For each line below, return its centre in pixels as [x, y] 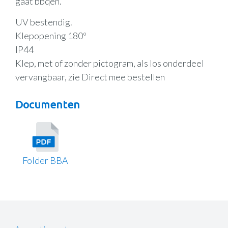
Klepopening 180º [51, 35]
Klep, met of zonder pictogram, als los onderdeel [110, 63]
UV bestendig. [44, 22]
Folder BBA [46, 161]
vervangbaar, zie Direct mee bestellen [90, 77]
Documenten [48, 104]
